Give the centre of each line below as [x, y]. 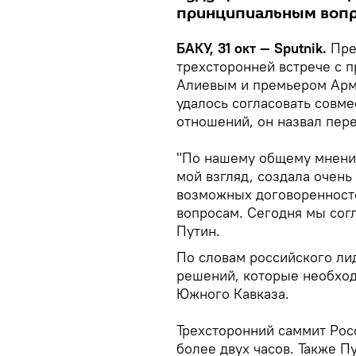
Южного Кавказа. [233, 293]
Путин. [198, 230]
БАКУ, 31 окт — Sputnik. [253, 48]
